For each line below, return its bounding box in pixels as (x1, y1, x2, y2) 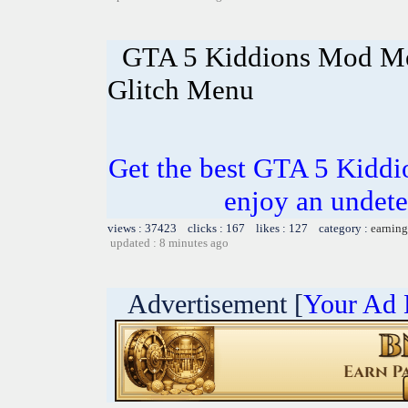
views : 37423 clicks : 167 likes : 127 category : (107, 220, 371, 235)
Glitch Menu (107, 73, 254, 106)
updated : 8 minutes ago (110, 235, 229, 250)
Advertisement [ (107, 288, 303, 319)
